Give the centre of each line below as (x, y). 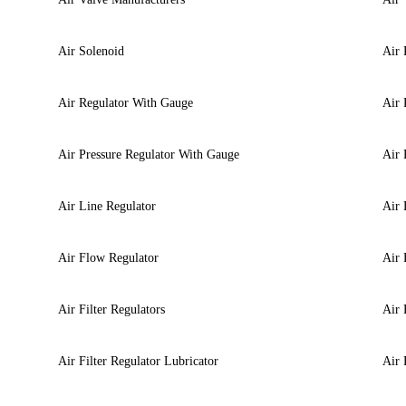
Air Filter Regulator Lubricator (138, 361)
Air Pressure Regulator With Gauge (148, 154)
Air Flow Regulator (108, 257)
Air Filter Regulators (111, 309)
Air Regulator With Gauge (125, 102)
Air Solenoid (91, 51)
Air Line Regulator (106, 206)
